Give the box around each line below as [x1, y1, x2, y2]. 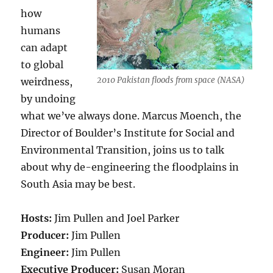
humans [21, 24, 61, 37]
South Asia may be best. [21, 177, 136, 190]
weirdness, [21, 75, 73, 88]
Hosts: [21, 211, 52, 224]
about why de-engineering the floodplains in [21, 160, 239, 173]
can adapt [21, 41, 68, 54]
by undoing [21, 92, 76, 105]
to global [21, 58, 64, 71]
